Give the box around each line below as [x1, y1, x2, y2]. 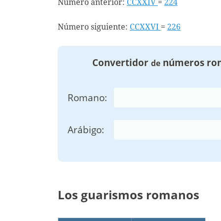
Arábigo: [68, 123, 104, 137]
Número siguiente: [58, 22, 130, 32]
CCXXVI [130, 22, 161, 32]
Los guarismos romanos [58, 186, 199, 203]
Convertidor [92, 56, 151, 69]
